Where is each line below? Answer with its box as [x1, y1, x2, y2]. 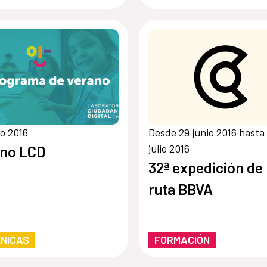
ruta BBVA [148, 180, 213, 198]
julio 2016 [148, 142, 190, 156]
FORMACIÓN [154, 233, 210, 247]
